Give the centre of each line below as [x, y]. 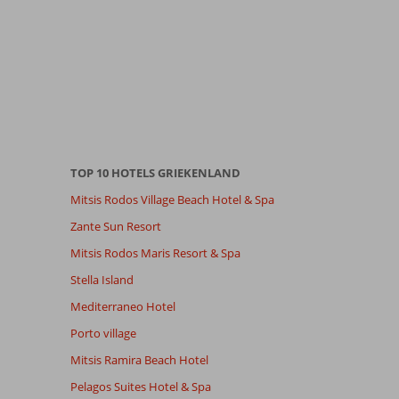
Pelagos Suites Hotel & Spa [140, 386]
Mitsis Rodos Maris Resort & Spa [155, 252]
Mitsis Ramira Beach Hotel [139, 359]
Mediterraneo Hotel [122, 306]
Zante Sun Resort [115, 226]
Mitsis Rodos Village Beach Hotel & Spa [172, 199]
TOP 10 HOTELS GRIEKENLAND [155, 172]
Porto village [103, 333]
